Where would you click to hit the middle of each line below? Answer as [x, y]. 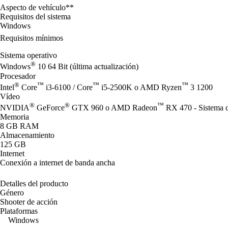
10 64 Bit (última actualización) [87, 67]
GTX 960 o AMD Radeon [113, 108]
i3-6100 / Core [68, 87]
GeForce [50, 108]
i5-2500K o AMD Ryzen [140, 87]
